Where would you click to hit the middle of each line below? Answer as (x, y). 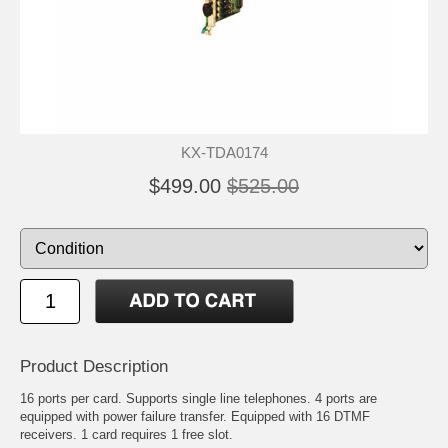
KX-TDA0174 (224, 152)
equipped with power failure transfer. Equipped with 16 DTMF (195, 416)
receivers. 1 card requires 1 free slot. (126, 434)
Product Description (94, 366)
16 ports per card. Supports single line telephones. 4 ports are (198, 398)
